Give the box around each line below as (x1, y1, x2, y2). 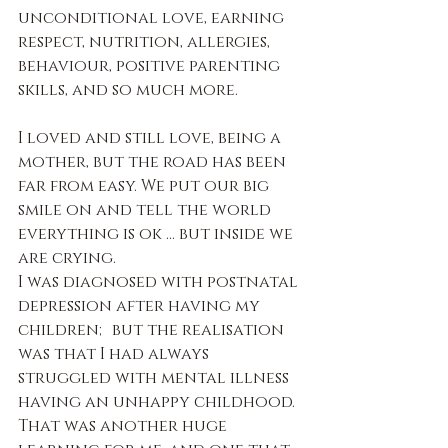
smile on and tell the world (18, 198, 275, 221)
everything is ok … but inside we (18, 222, 297, 245)
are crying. (18, 246, 116, 269)
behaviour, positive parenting (18, 54, 284, 77)
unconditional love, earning (18, 6, 288, 29)
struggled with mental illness (18, 366, 293, 389)
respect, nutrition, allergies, (18, 30, 274, 53)
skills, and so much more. (18, 78, 238, 101)
